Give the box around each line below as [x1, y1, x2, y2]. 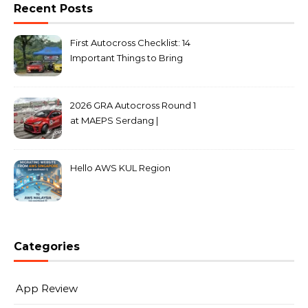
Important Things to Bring [70, 52, 183, 63]
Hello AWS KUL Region [70, 162, 170, 173]
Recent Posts [14, 2, 93, 15]
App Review [16, 282, 78, 295]
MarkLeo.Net [70, 130, 127, 141]
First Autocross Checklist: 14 [70, 37, 190, 48]
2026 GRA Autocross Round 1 [70, 100, 196, 111]
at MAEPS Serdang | [70, 115, 158, 126]
